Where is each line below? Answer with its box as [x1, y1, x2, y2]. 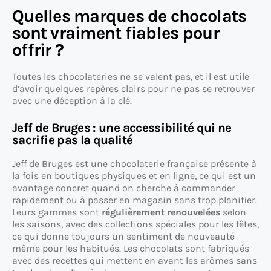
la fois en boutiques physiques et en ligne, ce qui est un [12, 170, 256, 182]
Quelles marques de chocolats [12, 6, 247, 27]
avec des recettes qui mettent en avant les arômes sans [12, 255, 257, 267]
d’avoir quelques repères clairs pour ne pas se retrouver [12, 83, 255, 95]
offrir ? [12, 40, 64, 60]
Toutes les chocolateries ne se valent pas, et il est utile [12, 71, 249, 83]
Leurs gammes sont [12, 206, 102, 218]
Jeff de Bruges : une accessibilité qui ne [12, 120, 232, 135]
